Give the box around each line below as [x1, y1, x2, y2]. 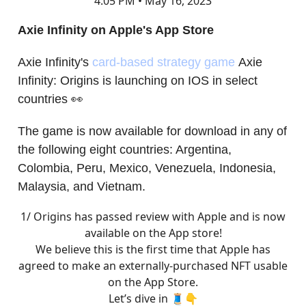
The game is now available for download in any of [18, 124, 287, 138]
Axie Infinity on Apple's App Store [18, 23, 214, 37]
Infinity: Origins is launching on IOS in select [18, 73, 258, 87]
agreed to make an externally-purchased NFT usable [18, 258, 288, 273]
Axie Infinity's [18, 55, 92, 69]
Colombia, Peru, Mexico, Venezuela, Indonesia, [18, 161, 276, 175]
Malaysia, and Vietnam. [18, 179, 145, 193]
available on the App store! [84, 225, 222, 240]
